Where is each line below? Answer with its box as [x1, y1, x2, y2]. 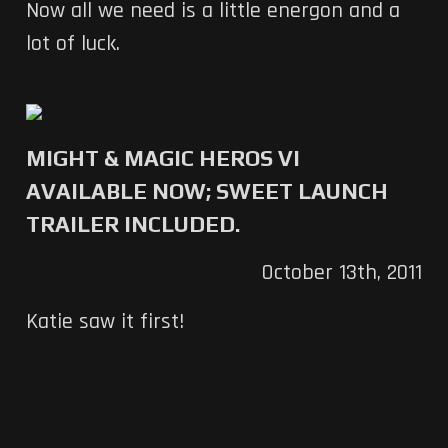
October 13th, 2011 [261, 259, 423, 288]
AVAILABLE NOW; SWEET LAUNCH [25, 178, 388, 205]
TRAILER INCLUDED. [25, 211, 240, 238]
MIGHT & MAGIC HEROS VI [25, 145, 300, 172]
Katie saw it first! [25, 308, 184, 337]
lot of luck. [25, 30, 120, 59]
